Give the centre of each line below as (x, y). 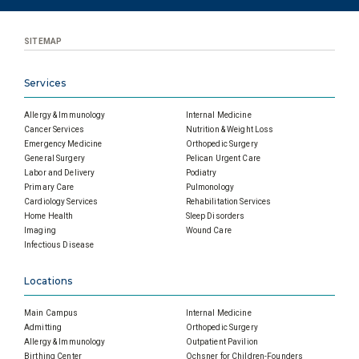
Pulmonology (210, 188)
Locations (48, 281)
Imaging (40, 231)
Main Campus (51, 313)
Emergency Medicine (63, 144)
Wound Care (208, 231)
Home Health (49, 216)
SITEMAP (43, 42)
